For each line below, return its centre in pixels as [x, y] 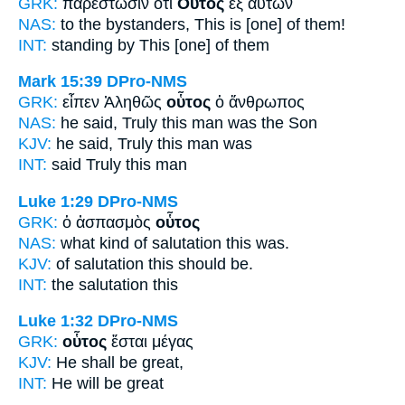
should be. [213, 264]
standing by [93, 45]
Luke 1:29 [56, 201]
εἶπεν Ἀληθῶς [114, 103]
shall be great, [130, 363]
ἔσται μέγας [150, 342]
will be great [118, 384]
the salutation [100, 284]
